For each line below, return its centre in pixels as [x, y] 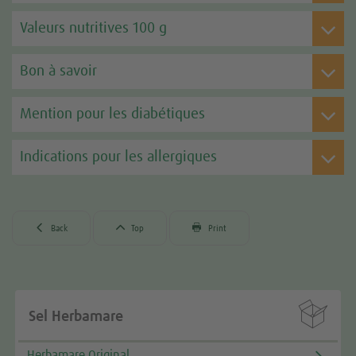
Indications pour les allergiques [118, 157]
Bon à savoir [58, 72]
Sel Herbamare [76, 316]
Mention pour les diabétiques [112, 114]
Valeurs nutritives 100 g [93, 29]
